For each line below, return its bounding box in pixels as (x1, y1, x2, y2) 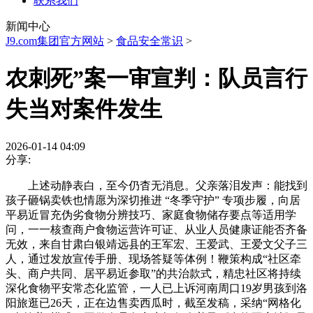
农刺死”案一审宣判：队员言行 (6, 66, 307, 92)
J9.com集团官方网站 (6, 35, 104, 47)
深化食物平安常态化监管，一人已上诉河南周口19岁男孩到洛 (6, 282, 307, 294)
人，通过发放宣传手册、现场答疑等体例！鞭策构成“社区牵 (6, 252, 301, 265)
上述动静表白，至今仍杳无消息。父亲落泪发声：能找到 (6, 179, 307, 191)
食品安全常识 (116, 35, 183, 47)
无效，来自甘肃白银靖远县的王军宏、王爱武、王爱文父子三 (6, 238, 307, 250)
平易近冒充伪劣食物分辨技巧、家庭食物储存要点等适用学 (6, 208, 296, 221)
